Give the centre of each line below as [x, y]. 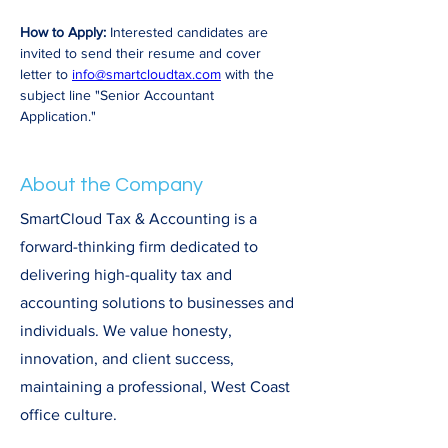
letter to [46, 74]
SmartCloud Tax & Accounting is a [138, 218]
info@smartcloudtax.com [146, 74]
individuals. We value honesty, [126, 330]
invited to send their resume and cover [142, 53]
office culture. [68, 414]
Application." [58, 116]
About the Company [111, 185]
